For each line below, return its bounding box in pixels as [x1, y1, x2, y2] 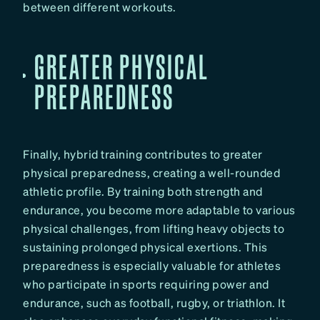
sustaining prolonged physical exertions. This [23, 239, 268, 255]
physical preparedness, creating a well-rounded [23, 165, 280, 181]
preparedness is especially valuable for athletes [23, 258, 281, 274]
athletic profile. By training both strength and [23, 184, 263, 199]
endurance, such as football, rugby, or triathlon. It [23, 295, 285, 311]
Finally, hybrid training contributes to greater [23, 146, 263, 162]
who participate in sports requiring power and [23, 276, 269, 292]
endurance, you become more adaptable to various [23, 202, 296, 218]
